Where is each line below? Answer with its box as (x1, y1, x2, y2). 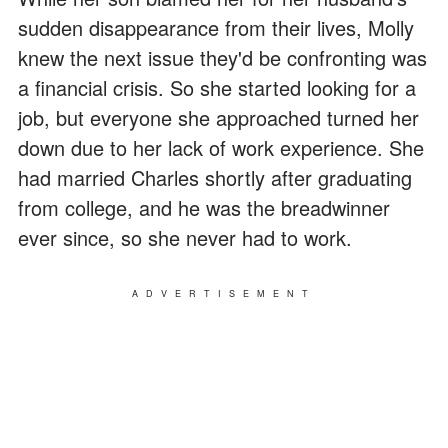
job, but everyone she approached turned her (18, 102, 419, 132)
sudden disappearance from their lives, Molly (18, 12, 414, 42)
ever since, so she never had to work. (18, 222, 352, 252)
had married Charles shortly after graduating (18, 162, 412, 192)
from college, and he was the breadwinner (18, 192, 390, 222)
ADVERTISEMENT (132, 286, 316, 300)
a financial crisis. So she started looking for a (18, 72, 416, 102)
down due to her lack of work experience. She (18, 132, 424, 162)
